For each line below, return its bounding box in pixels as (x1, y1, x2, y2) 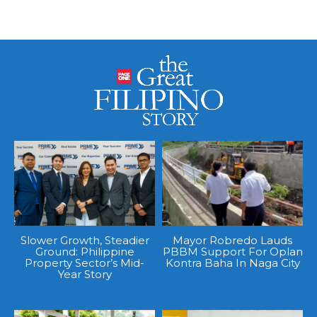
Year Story (57, 267, 112, 281)
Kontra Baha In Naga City (165, 255, 300, 270)
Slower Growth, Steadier (20, 233, 149, 247)
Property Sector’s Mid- (25, 255, 144, 270)
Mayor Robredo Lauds (173, 233, 292, 247)
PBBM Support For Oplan (162, 244, 303, 258)
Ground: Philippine (35, 244, 134, 258)
